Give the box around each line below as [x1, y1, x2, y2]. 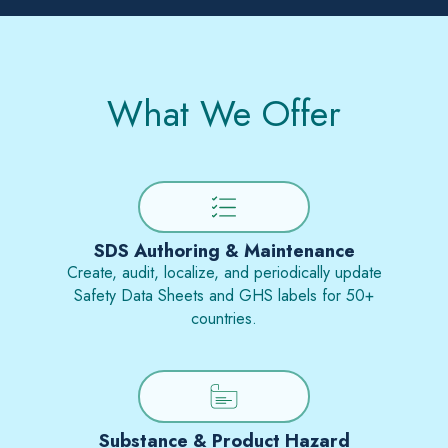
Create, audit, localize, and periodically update [66, 261, 382, 285]
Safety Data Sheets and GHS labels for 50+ [74, 284, 374, 308]
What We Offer [107, 87, 341, 141]
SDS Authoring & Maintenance [93, 237, 355, 265]
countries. [191, 307, 257, 331]
